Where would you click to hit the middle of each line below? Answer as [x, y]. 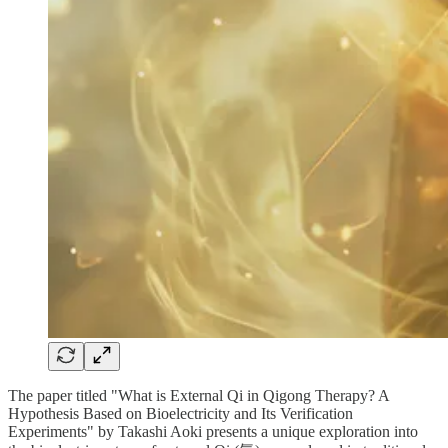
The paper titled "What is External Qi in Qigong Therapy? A [198, 395]
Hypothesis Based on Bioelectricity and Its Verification [180, 413]
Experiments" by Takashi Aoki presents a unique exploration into [213, 431]
